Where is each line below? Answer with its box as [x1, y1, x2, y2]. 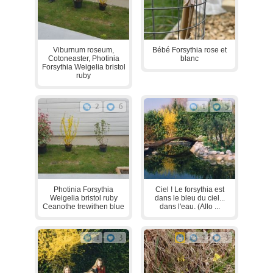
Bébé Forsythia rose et [152, 45, 227, 54]
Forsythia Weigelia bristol [41, 62, 126, 71]
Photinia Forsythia [54, 185, 113, 194]
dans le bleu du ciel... [154, 193, 225, 202]
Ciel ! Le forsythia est [155, 185, 224, 194]
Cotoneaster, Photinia [48, 54, 119, 63]
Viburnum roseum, [53, 45, 114, 54]
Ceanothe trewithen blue [43, 202, 124, 211]
